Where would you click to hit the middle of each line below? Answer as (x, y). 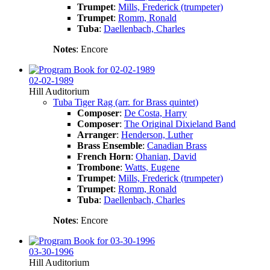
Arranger (97, 134)
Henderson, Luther (157, 134)
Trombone (99, 167)
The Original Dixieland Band (180, 124)
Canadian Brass (177, 145)
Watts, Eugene (152, 167)
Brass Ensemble (110, 145)
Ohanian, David (166, 156)
